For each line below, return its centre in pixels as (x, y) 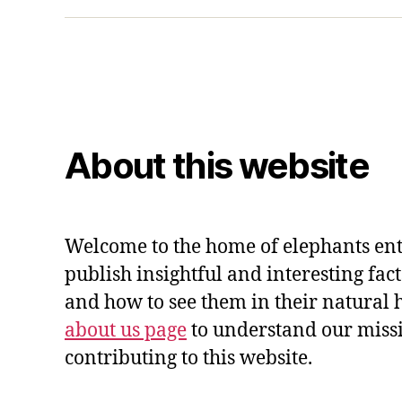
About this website (217, 166)
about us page (126, 331)
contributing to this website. (188, 359)
